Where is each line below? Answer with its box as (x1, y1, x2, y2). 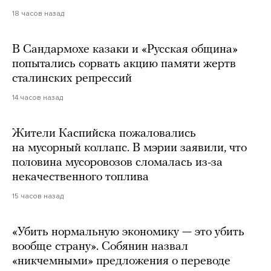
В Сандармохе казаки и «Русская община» (12, 44, 238, 56)
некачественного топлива (12, 171, 149, 184)
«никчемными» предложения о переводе (12, 255, 230, 268)
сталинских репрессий (12, 73, 132, 85)
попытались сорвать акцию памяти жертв (12, 58, 236, 71)
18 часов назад (12, 9, 64, 18)
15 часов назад (12, 192, 64, 201)
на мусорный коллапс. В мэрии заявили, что (12, 142, 247, 155)
